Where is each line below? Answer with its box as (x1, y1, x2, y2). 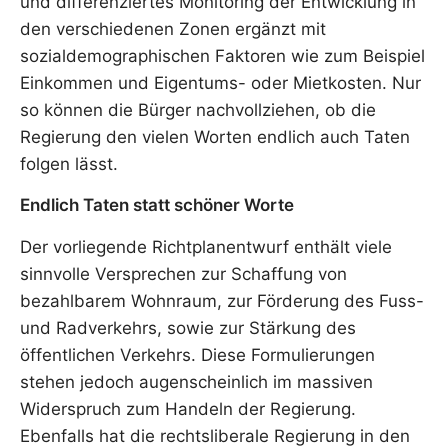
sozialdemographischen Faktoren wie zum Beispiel (20, 46, 425, 66)
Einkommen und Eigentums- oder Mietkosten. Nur (20, 73, 421, 93)
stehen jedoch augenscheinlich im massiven (20, 371, 373, 392)
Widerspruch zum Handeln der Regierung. (20, 398, 356, 419)
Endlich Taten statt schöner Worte (20, 195, 294, 216)
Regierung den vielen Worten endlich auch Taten (20, 127, 410, 147)
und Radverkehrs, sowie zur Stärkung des (20, 317, 356, 338)
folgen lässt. (20, 154, 118, 174)
